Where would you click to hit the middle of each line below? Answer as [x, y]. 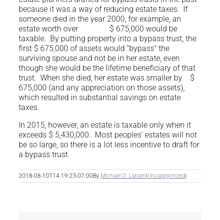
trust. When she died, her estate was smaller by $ [107, 78]
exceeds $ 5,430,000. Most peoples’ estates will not [108, 135]
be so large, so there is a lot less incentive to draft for [109, 144]
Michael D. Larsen [123, 176]
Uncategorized [166, 176]
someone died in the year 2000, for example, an [100, 19]
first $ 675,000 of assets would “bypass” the [94, 48]
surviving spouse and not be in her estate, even [99, 58]
